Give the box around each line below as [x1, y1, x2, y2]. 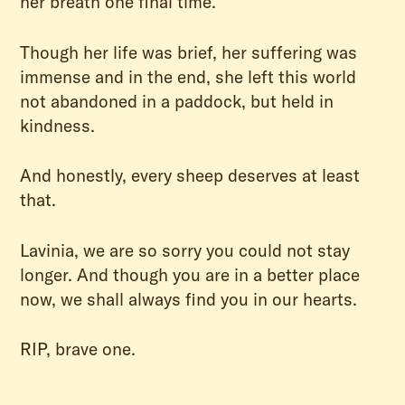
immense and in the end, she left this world [20, 65, 357, 88]
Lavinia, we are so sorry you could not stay [20, 239, 351, 261]
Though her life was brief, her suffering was [20, 41, 358, 63]
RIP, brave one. [20, 338, 137, 361]
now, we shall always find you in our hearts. [20, 287, 358, 310]
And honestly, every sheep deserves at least [20, 165, 361, 187]
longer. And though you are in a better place [20, 263, 361, 286]
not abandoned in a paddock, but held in [20, 89, 334, 112]
